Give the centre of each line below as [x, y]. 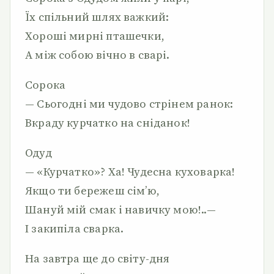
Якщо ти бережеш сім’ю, [92, 191]
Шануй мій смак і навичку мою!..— [120, 209]
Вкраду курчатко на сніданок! [108, 123]
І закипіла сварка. [75, 228]
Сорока [46, 85]
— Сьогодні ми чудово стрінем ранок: [129, 104]
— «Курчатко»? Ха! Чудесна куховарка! [130, 172]
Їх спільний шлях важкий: [97, 17]
